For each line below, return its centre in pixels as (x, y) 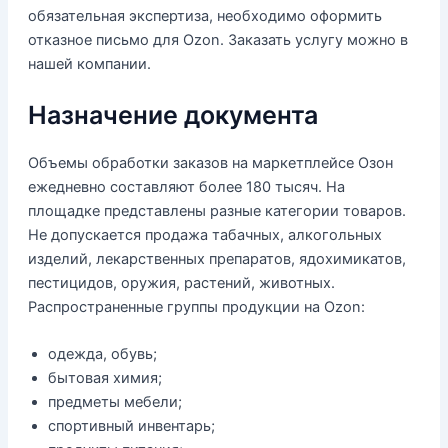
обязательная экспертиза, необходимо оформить (204, 15)
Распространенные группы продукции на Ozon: (196, 306)
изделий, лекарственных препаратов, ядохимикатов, (216, 258)
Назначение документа (172, 114)
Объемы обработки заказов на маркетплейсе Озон (210, 162)
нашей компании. (89, 63)
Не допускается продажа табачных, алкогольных (204, 234)
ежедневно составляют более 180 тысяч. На (186, 186)
